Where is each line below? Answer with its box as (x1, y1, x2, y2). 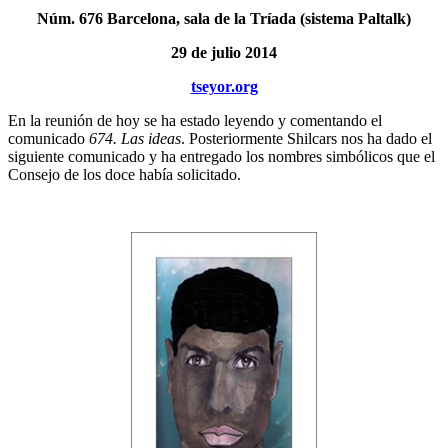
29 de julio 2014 (171, 43, 277, 61)
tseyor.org (190, 77, 258, 95)
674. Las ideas (89, 129, 181, 147)
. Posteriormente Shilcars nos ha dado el (181, 129, 432, 147)
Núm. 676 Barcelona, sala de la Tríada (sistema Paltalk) (37, 9, 411, 27)
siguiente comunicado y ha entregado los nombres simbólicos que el (8, 147, 435, 165)
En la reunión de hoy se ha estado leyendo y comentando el (8, 111, 382, 129)
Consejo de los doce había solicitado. (8, 165, 241, 183)
